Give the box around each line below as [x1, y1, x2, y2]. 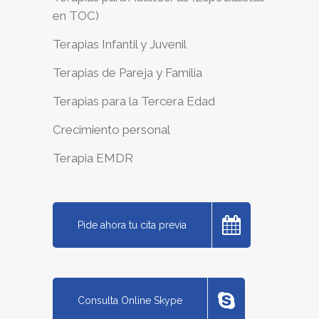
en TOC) [53, 8, 99, 23]
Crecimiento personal [53, 122, 170, 137]
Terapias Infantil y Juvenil [53, 36, 187, 51]
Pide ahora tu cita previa [78, 219, 187, 231]
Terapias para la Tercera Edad [53, 93, 215, 108]
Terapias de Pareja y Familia [53, 65, 202, 80]
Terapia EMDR [53, 150, 133, 165]
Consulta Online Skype [78, 294, 182, 306]
